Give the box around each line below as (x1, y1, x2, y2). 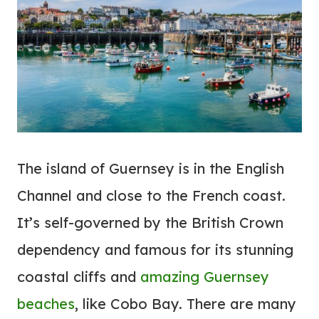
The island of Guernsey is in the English (17, 159, 284, 177)
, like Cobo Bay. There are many (75, 295, 296, 313)
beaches (17, 295, 75, 313)
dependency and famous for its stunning (17, 241, 293, 258)
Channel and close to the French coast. (17, 187, 286, 204)
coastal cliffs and (17, 268, 140, 286)
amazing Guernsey (140, 268, 269, 286)
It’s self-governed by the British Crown (17, 214, 283, 231)
